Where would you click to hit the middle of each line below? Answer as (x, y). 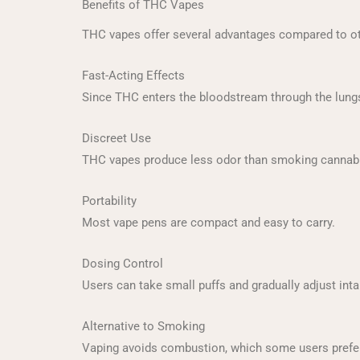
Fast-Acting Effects (133, 76)
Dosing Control (123, 264)
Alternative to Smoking (143, 326)
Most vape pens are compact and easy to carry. (209, 223)
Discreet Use (117, 138)
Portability (109, 201)
